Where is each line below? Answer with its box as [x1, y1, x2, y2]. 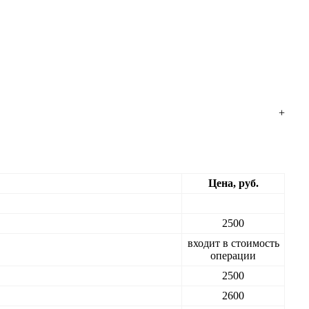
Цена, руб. [208, 177, 259, 189]
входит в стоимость [187, 237, 279, 249]
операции [210, 250, 256, 261]
